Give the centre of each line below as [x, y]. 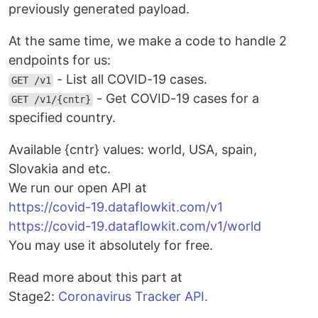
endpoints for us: [60, 60]
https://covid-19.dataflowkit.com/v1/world [135, 226]
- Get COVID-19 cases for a [176, 99]
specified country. [62, 118]
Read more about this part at [95, 278]
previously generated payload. [99, 9]
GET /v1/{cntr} [51, 100]
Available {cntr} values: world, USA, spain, [133, 150]
